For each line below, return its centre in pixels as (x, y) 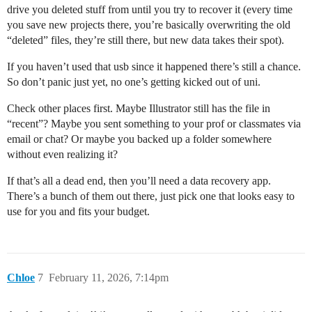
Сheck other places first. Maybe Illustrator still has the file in (139, 108)
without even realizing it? (62, 154)
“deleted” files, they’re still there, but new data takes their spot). (146, 40)
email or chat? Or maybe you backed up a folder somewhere (139, 139)
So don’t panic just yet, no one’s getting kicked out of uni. (134, 81)
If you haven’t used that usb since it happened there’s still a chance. (154, 66)
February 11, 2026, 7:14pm (109, 277)
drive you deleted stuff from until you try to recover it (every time (150, 9)
